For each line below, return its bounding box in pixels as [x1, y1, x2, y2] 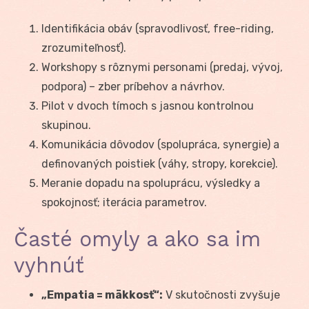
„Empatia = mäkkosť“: [41, 288, 163, 301]
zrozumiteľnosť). [41, 41, 126, 54]
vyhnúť [14, 252, 84, 277]
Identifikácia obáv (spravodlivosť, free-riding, [41, 21, 274, 35]
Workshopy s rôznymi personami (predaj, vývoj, [41, 60, 283, 74]
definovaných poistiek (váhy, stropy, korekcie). [41, 157, 278, 170]
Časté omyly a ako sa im [14, 226, 261, 251]
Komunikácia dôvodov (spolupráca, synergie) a [41, 137, 279, 151]
